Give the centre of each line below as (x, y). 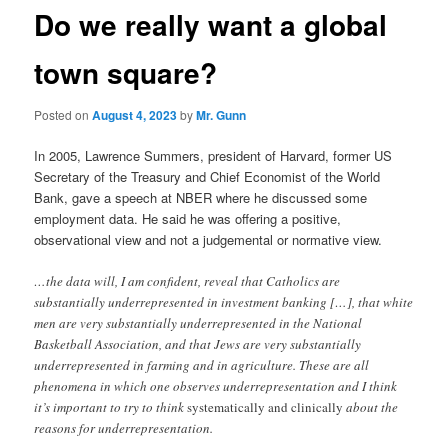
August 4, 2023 (135, 114)
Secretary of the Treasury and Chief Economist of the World (207, 176)
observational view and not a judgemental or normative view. (208, 239)
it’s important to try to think (111, 407)
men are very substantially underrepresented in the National (198, 323)
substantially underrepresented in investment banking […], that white (224, 302)
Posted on (63, 114)
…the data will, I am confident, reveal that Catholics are (187, 281)
